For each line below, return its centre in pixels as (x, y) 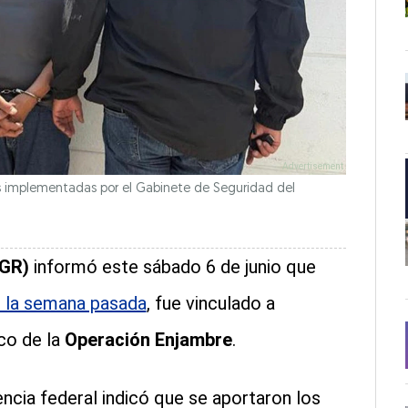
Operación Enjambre (148, 340)
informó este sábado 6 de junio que (172, 267)
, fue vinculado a (210, 304)
